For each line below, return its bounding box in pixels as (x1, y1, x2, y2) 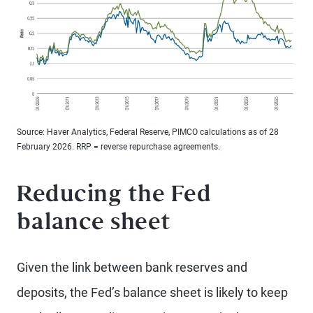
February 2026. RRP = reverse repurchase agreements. (17, 142, 220, 152)
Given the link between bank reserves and (17, 260, 247, 275)
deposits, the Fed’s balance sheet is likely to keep (17, 285, 288, 300)
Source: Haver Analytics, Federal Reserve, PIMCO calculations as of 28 (17, 127, 279, 137)
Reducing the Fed (17, 186, 211, 206)
